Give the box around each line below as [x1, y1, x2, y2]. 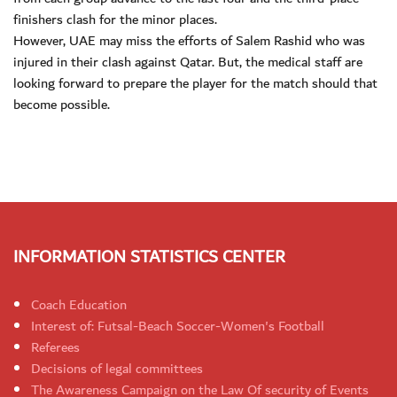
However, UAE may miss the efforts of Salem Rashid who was [13, 29, 365, 53]
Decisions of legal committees [31, 357, 203, 381]
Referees [31, 336, 80, 360]
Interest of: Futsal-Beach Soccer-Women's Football [31, 315, 324, 339]
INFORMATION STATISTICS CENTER [13, 243, 285, 272]
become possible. [13, 93, 110, 117]
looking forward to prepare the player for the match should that [13, 72, 378, 96]
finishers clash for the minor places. [13, 8, 217, 32]
